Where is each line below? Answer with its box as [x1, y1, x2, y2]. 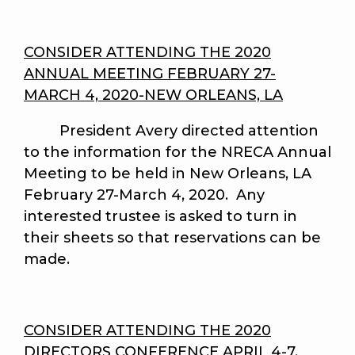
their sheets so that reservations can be [24, 229, 321, 247]
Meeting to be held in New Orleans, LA [24, 165, 311, 183]
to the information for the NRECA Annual [24, 143, 331, 162]
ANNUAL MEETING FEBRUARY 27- [24, 65, 276, 83]
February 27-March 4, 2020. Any [24, 186, 265, 204]
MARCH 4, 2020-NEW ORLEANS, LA [24, 86, 283, 105]
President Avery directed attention [24, 122, 319, 140]
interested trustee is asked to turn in [24, 208, 297, 226]
